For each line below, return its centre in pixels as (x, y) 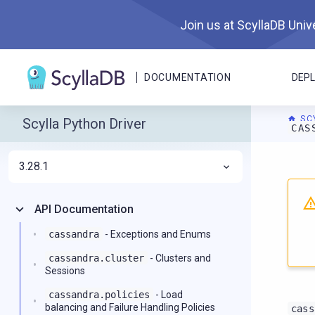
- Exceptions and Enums (157, 234)
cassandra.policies (99, 295)
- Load (168, 295)
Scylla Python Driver (84, 124)
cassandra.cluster (96, 258)
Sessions (65, 271)
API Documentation (84, 209)
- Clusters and (179, 258)
